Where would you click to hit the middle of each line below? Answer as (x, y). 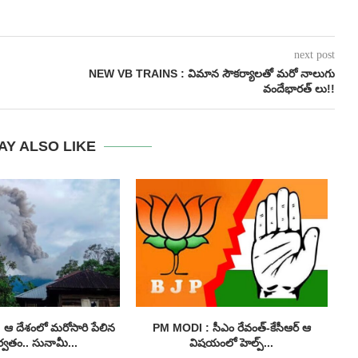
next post (314, 55)
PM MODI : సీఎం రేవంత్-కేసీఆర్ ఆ (231, 328)
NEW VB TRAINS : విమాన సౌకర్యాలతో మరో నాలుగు (211, 74)
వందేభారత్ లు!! (298, 89)
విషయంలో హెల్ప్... (232, 343)
